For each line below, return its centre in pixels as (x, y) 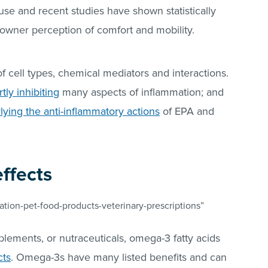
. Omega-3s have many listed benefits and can (119, 258)
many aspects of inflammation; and (141, 92)
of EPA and (187, 112)
